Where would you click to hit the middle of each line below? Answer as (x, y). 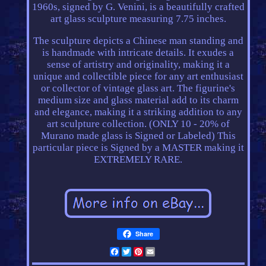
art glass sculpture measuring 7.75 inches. (138, 19)
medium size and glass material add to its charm (138, 100)
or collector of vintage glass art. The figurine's (138, 88)
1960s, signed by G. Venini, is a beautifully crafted (138, 7)
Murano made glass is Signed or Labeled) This (138, 136)
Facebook (140, 252)
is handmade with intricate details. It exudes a (138, 53)
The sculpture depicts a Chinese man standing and (138, 41)
